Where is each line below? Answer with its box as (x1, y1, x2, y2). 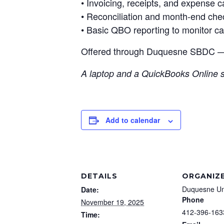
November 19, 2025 (81, 197, 144, 207)
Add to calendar (105, 115, 160, 125)
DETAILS (81, 171, 117, 181)
